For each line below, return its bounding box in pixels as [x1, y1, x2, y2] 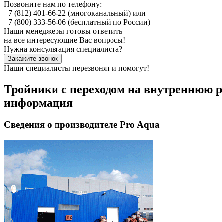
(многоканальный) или [66, 9, 146, 18]
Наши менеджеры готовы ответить [4, 27, 122, 36]
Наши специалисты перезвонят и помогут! [4, 64, 149, 73]
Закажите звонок [8, 55, 58, 63]
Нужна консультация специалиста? [4, 45, 122, 54]
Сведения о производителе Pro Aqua [4, 119, 160, 130]
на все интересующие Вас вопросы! [4, 36, 125, 45]
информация [4, 96, 73, 110]
